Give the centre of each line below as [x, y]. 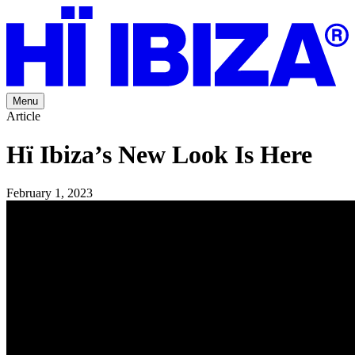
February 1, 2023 [50, 193]
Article [23, 116]
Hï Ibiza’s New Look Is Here [159, 155]
